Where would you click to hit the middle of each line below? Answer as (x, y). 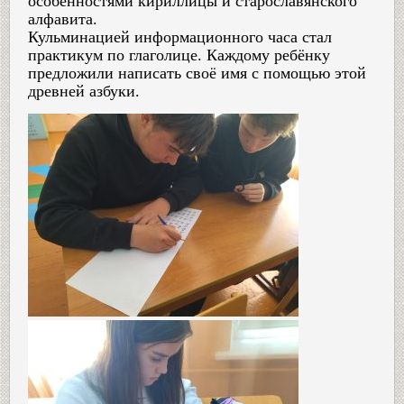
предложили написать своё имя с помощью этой (197, 73)
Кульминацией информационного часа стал (180, 37)
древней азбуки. (84, 91)
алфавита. (63, 18)
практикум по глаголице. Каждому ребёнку (179, 55)
